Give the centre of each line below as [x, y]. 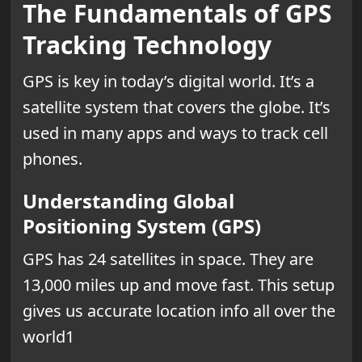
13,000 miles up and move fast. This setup [178, 284]
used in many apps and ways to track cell [175, 133]
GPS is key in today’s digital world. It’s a [168, 81]
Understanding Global [128, 200]
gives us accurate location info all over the [179, 310]
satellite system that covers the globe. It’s [176, 107]
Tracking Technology [147, 44]
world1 [48, 336]
